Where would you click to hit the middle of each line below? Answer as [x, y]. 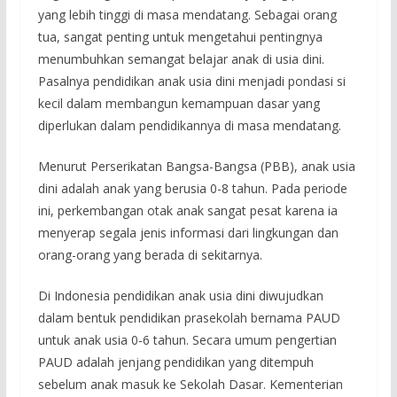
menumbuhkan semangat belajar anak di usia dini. [181, 58]
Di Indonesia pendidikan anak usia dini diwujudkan [180, 295]
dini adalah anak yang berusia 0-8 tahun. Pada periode [192, 188]
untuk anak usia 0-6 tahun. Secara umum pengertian [187, 339]
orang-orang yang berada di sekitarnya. [150, 254]
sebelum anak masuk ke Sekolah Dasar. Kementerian [190, 384]
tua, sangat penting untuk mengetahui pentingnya [180, 36]
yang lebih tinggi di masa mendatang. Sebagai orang [187, 14]
